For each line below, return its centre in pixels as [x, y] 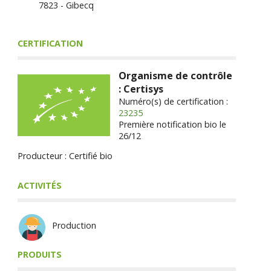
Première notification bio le [173, 124]
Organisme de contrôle [176, 75]
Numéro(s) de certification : [174, 101]
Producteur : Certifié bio [65, 156]
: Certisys [141, 89]
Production [74, 225]
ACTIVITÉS [39, 185]
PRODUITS [39, 255]
